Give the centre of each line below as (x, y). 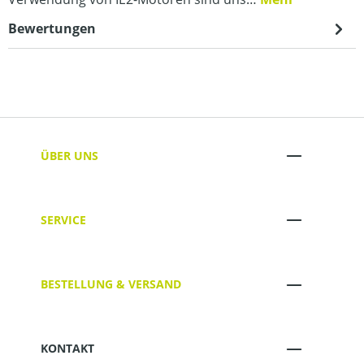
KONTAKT (67, 349)
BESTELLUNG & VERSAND (111, 284)
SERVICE (63, 219)
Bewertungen (52, 28)
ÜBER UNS (69, 155)
